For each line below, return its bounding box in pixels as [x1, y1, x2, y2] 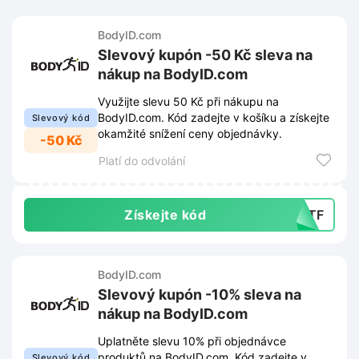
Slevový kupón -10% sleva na [98, 286, 301, 304]
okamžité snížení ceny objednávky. [98, 127, 282, 141]
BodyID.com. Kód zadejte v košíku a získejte [98, 111, 329, 125]
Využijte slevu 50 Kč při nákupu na [98, 95, 279, 109]
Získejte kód [124, 207, 206, 224]
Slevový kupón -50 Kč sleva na [98, 46, 313, 64]
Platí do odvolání [99, 154, 185, 168]
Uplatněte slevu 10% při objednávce [98, 334, 286, 349]
